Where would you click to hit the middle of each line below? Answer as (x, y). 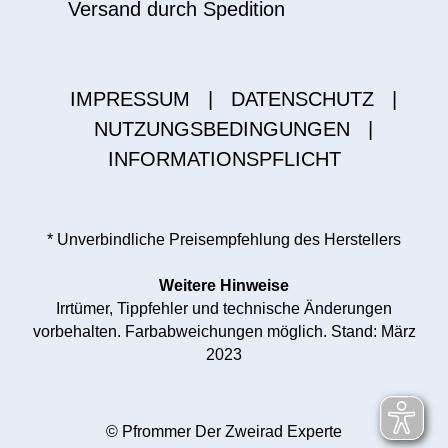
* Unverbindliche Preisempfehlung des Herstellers (224, 240)
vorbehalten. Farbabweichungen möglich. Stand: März (224, 332)
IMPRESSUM (129, 99)
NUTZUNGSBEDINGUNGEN (221, 129)
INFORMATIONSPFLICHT (224, 159)
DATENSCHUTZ (302, 99)
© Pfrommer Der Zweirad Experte (224, 432)
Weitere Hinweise (224, 286)
